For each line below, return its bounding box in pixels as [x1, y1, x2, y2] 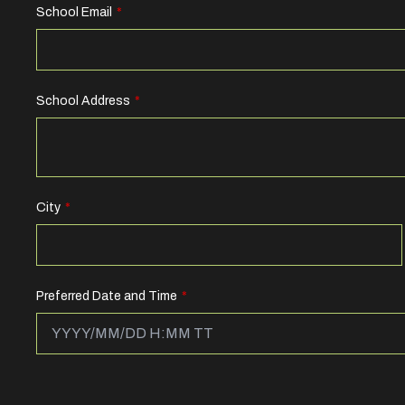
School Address [36, 94, 130, 108]
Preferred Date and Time [36, 289, 177, 303]
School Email [36, 5, 112, 19]
